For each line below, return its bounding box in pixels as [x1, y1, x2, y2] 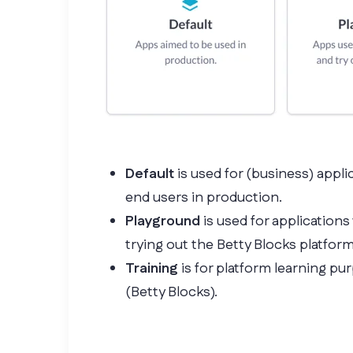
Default [125, 164, 174, 184]
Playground [125, 211, 200, 232]
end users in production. [125, 188, 282, 208]
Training [125, 258, 178, 279]
